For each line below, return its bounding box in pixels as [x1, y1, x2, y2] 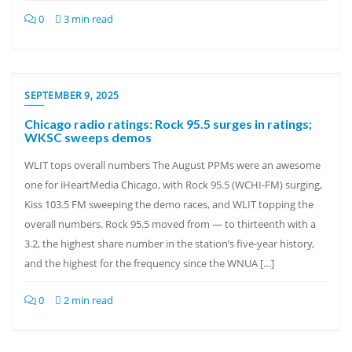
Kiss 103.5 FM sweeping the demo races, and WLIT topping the [24, 197, 313, 211]
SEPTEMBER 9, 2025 [24, 89, 119, 102]
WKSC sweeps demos [24, 130, 152, 145]
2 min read [61, 293, 113, 307]
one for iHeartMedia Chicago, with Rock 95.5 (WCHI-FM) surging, [24, 178, 322, 192]
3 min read [61, 12, 113, 26]
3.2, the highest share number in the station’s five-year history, [24, 236, 314, 251]
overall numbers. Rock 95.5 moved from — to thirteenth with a [24, 217, 316, 231]
